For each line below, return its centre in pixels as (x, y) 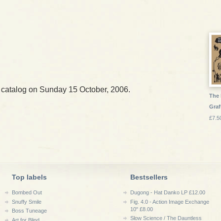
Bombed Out (27, 192)
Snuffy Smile (27, 202)
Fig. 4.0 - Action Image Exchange (170, 202)
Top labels (29, 177)
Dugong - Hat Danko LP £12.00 (168, 192)
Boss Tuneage (29, 211)
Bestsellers (149, 177)
